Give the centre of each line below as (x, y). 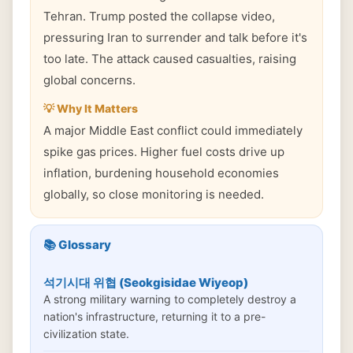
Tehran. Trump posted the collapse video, (159, 16)
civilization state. (86, 334)
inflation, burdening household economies (161, 173)
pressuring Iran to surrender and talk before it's (175, 37)
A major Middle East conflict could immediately (173, 130)
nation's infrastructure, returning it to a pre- (154, 316)
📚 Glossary (77, 245)
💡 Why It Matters (91, 108)
